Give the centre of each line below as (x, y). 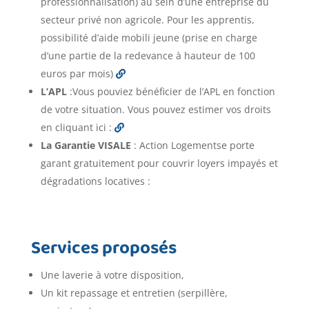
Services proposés (103, 250)
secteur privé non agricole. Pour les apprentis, (147, 20)
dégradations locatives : (95, 181)
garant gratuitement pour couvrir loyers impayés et (159, 163)
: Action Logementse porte (192, 146)
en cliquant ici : (77, 128)
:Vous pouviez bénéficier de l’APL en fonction (171, 92)
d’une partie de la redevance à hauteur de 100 (148, 56)
